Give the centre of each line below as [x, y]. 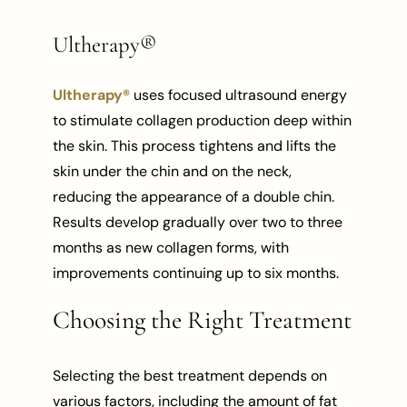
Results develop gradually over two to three [198, 222]
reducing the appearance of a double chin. [194, 196]
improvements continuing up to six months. [196, 273]
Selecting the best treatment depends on [190, 376]
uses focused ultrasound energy [239, 94]
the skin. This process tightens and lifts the [195, 145]
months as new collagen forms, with [171, 247]
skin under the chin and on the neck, [173, 171]
